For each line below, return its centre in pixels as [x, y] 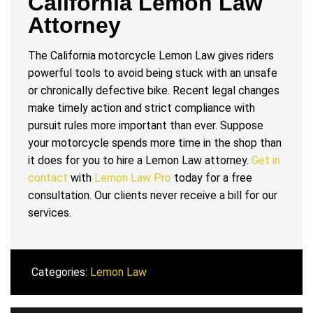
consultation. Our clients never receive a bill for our [153, 196]
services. [50, 213]
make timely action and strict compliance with [141, 108]
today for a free [212, 178]
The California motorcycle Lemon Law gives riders [151, 56]
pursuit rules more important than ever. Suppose [146, 126]
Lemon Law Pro [133, 178]
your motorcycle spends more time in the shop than [155, 143]
